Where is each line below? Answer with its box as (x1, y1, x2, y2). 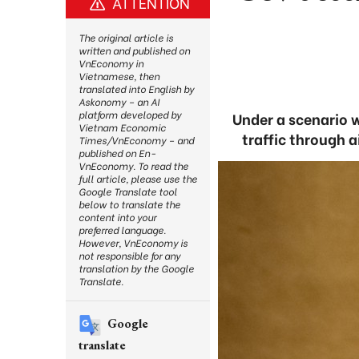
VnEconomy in (79, 56, 143, 70)
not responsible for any (79, 248, 180, 262)
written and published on (79, 43, 190, 57)
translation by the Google (79, 261, 194, 275)
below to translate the (79, 197, 180, 211)
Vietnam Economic (79, 120, 166, 134)
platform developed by (79, 107, 181, 121)
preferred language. (79, 223, 166, 236)
